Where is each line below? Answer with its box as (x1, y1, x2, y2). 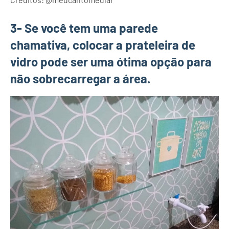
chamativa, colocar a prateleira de (10, 37, 195, 52)
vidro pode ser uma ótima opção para (10, 54, 212, 69)
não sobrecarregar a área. (10, 71, 150, 86)
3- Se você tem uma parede (10, 20, 158, 35)
